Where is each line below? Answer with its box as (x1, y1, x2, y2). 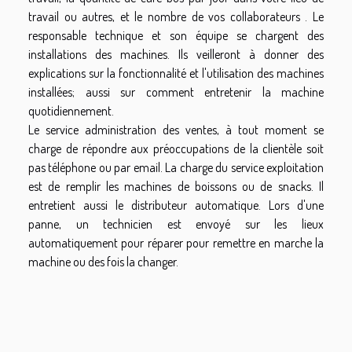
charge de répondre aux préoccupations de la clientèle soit (28, 141, 324, 157)
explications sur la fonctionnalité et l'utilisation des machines (28, 65, 324, 82)
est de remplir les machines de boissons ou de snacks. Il (28, 178, 324, 195)
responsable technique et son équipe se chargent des (28, 27, 324, 44)
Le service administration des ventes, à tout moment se (28, 122, 324, 138)
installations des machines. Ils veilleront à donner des (28, 46, 324, 63)
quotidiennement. (28, 103, 114, 119)
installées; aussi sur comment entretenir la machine (28, 84, 324, 101)
